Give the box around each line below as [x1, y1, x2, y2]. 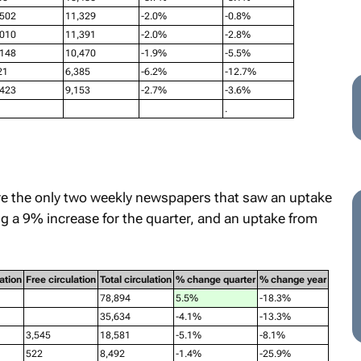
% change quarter [175, 274, 255, 285]
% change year [259, 274, 326, 285]
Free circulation [25, 274, 96, 285]
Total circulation [99, 274, 172, 285]
